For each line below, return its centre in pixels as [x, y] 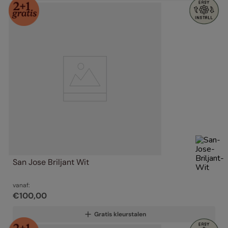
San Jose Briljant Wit [51, 162]
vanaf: [21, 186]
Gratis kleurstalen [120, 215]
